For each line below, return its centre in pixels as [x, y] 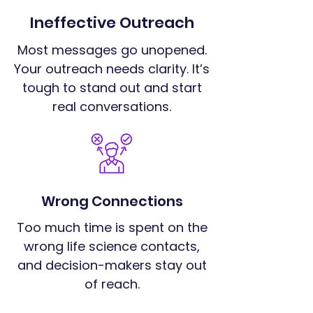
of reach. [112, 284]
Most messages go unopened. [112, 50]
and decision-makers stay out [112, 265]
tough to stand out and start [112, 88]
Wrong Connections [112, 201]
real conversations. [112, 107]
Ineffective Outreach [112, 23]
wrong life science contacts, [112, 246]
